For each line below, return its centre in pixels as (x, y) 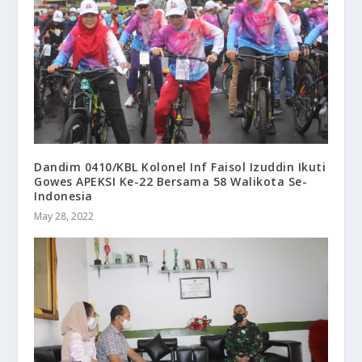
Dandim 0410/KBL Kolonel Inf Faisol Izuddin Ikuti (180, 167)
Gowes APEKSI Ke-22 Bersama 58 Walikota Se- (171, 182)
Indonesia (63, 196)
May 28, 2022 (64, 217)
